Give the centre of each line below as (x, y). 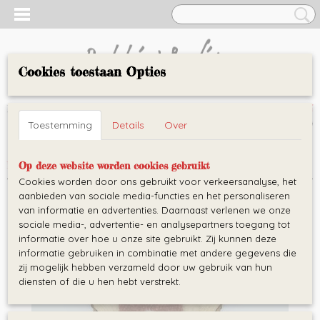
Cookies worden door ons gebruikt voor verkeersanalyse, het (157, 181)
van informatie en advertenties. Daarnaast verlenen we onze (155, 210)
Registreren (79, 108)
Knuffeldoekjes (78, 165)
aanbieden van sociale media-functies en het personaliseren (154, 196)
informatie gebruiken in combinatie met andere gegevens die (157, 253)
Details (128, 125)
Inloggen (26, 108)
